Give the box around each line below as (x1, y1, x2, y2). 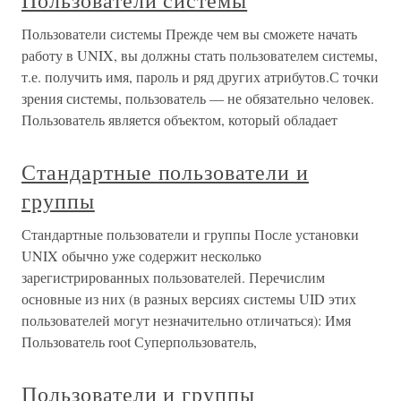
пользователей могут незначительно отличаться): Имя (21, 311, 351, 330)
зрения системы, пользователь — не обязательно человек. (21, 89, 374, 108)
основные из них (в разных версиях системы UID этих (21, 289, 356, 309)
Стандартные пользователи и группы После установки (21, 225, 359, 244)
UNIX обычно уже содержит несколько (21, 246, 261, 266)
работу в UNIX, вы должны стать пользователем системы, (21, 46, 378, 65)
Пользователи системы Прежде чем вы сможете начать (21, 24, 357, 44)
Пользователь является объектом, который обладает (21, 110, 337, 130)
